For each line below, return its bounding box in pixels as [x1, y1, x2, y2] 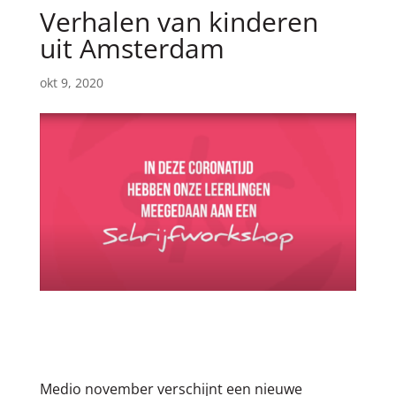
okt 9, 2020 [39, 73, 103, 91]
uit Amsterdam [39, 29, 225, 66]
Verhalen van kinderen [39, 3, 318, 40]
